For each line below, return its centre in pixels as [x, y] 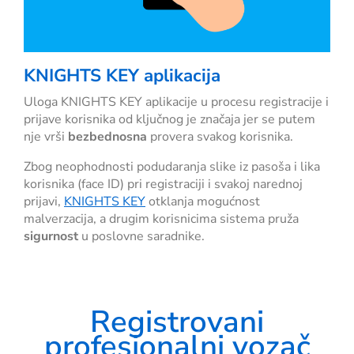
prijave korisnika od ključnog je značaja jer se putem [169, 120]
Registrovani [177, 322]
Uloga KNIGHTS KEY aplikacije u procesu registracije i [176, 102]
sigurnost [51, 237]
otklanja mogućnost [203, 202]
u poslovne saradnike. [141, 237]
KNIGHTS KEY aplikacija [122, 76]
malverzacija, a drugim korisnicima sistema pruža [161, 219]
